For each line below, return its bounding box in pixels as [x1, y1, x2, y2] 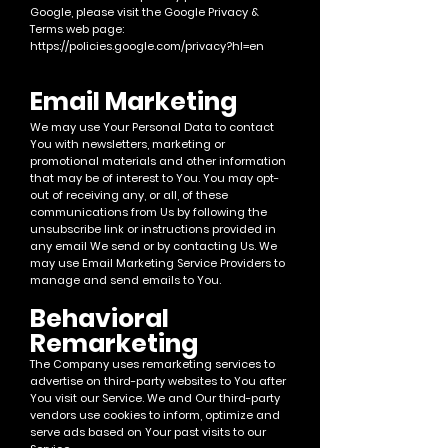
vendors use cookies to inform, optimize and [30, 407, 280, 423]
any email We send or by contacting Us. [30, 238, 259, 254]
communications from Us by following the [30, 204, 267, 220]
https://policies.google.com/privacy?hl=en [30, 38, 264, 54]
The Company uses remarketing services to [30, 356, 275, 372]
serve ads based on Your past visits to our [30, 424, 266, 440]
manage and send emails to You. [30, 272, 221, 288]
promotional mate [30, 153, 132, 169]
